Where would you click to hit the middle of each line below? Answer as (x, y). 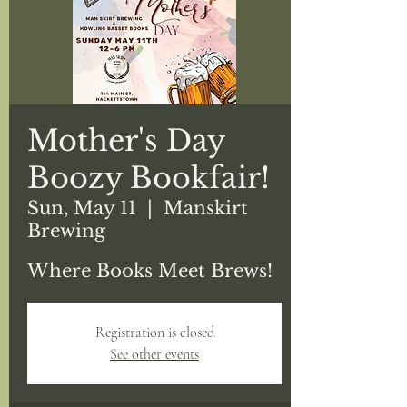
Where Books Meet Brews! (150, 271)
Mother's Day (126, 141)
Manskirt (206, 208)
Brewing (66, 231)
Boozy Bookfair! (149, 178)
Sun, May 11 (82, 208)
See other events (154, 354)
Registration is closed (154, 333)
